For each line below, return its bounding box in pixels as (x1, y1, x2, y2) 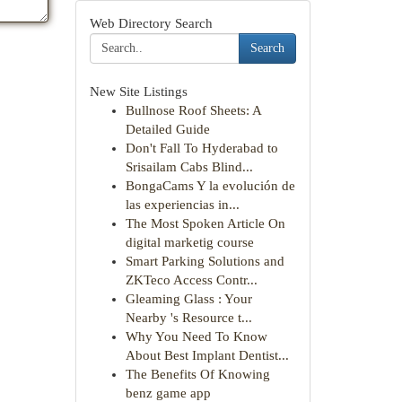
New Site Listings (89, 84, 188, 99)
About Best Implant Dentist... (125, 348, 289, 363)
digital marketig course (125, 235, 254, 249)
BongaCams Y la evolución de (125, 179, 295, 193)
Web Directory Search (89, 16, 213, 31)
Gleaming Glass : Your (125, 292, 252, 306)
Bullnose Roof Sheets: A (125, 103, 261, 118)
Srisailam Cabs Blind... (125, 160, 253, 174)
